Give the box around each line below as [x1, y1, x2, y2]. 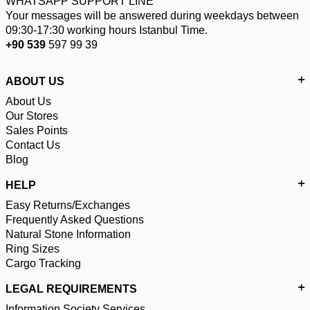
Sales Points [6, 124, 68, 136]
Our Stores [6, 109, 58, 122]
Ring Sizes [6, 242, 60, 255]
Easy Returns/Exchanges [6, 199, 130, 211]
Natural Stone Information [6, 228, 131, 240]
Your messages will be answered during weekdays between [6, 9, 299, 21]
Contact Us [6, 138, 60, 151]
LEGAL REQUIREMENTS [6, 282, 137, 295]
